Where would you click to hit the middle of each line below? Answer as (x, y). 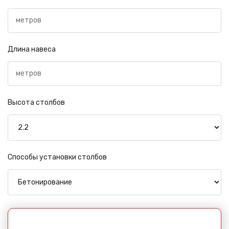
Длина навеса (32, 49)
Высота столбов (36, 102)
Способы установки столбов (57, 157)
